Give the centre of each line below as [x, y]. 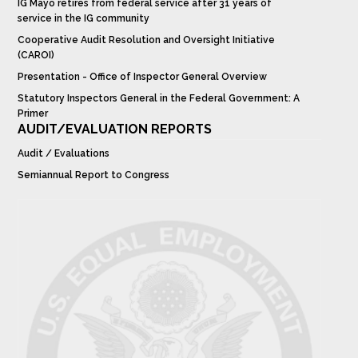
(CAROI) [36, 56]
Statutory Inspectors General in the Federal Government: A [159, 99]
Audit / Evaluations [64, 154]
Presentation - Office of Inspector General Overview [143, 77]
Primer [33, 114]
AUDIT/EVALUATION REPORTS [115, 129]
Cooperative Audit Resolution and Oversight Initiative [147, 40]
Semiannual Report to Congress [94, 175]
